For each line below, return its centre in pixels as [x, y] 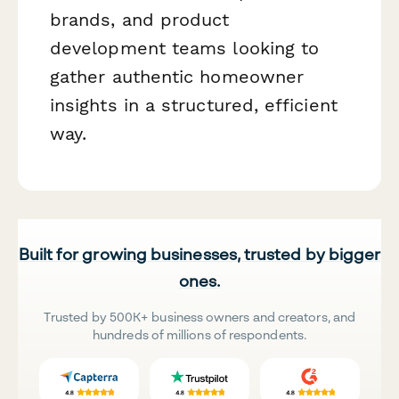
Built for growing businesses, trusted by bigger [199, 253]
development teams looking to [185, 49]
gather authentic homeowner [177, 77]
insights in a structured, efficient [194, 106]
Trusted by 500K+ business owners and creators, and [199, 316]
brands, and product [140, 20]
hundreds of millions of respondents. [199, 334]
